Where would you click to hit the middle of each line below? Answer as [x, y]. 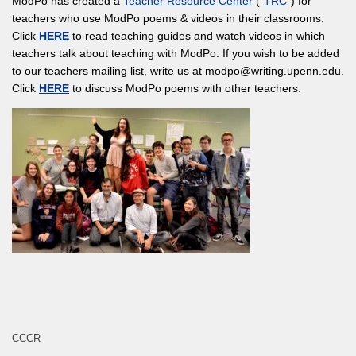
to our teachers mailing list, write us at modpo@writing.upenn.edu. [178, 71]
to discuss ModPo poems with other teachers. [185, 89]
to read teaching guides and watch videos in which [197, 36]
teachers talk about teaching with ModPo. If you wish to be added [176, 54]
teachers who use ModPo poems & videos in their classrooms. [168, 19]
